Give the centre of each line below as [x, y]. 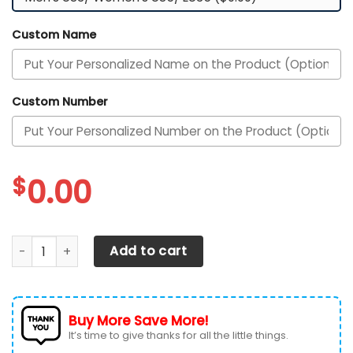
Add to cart [149, 251]
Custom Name [54, 34]
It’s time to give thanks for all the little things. [178, 336]
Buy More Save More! [138, 321]
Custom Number [60, 102]
